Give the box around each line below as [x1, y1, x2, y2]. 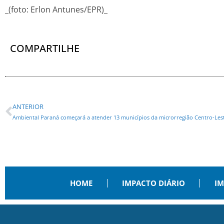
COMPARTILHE [10, 41, 79, 55]
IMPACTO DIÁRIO [121, 178, 185, 188]
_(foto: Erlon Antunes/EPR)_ [5, 4, 107, 15]
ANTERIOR [12, 102, 43, 111]
